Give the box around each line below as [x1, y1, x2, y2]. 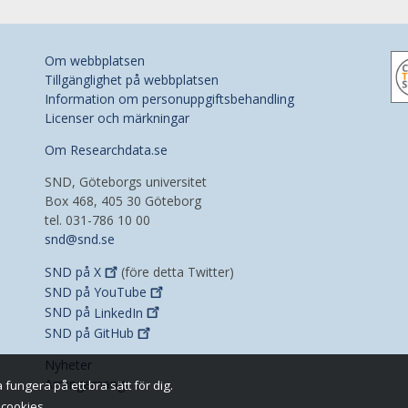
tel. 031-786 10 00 [45, 210, 150, 229]
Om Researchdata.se [45, 140, 168, 158]
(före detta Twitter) [117, 263, 235, 281]
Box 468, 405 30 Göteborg [45, 191, 201, 209]
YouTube [94, 283, 147, 301]
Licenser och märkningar [45, 108, 189, 127]
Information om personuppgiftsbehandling [45, 89, 294, 107]
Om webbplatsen [45, 51, 145, 69]
